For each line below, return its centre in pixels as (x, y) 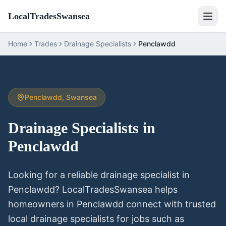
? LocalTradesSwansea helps (116, 189)
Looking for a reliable (54, 175)
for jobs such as (149, 219)
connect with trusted (170, 204)
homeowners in (42, 204)
